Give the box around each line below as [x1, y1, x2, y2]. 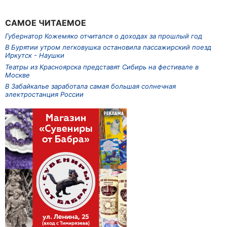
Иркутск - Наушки [5, 51, 64, 60]
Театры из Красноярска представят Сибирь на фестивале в [5, 62, 199, 71]
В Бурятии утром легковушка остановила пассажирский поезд [5, 43, 211, 52]
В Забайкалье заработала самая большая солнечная [5, 82, 176, 91]
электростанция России [5, 90, 84, 99]
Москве [5, 70, 30, 79]
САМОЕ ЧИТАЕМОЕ [5, 18, 86, 28]
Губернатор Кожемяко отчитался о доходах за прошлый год [5, 31, 202, 40]
